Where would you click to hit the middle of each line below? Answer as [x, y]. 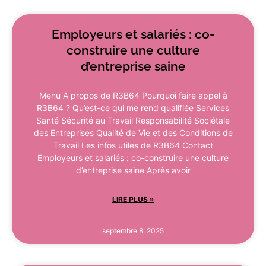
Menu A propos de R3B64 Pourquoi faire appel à [133, 96]
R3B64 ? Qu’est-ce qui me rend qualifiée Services [133, 108]
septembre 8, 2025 [133, 231]
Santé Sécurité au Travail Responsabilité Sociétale [133, 121]
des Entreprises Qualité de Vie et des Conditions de [133, 133]
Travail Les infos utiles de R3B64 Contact [133, 145]
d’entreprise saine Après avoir [133, 170]
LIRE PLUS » [133, 199]
